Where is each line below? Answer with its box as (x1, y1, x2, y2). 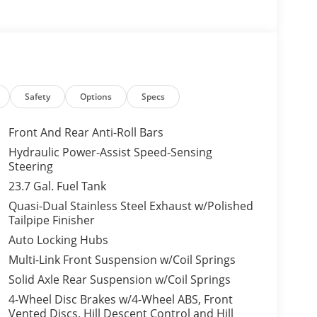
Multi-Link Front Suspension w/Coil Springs (8, 251, 236, 267)
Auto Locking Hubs (8, 231, 108, 248)
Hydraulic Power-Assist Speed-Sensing (8, 144, 212, 160)
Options (80, 90, 113, 103)
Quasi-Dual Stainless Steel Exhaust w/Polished (8, 197, 253, 214)
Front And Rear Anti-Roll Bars (8, 124, 163, 140)
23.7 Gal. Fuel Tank (8, 178, 106, 194)
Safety (25, 90, 51, 103)
